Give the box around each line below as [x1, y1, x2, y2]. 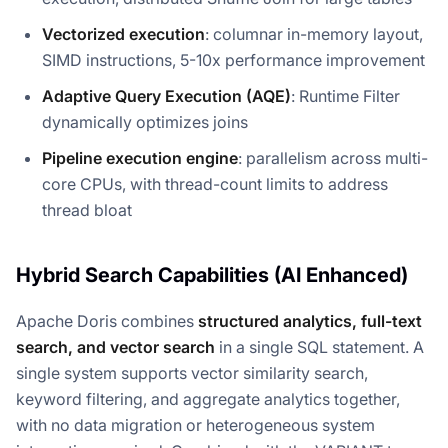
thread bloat [42, 200, 132, 221]
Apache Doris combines [16, 311, 198, 332]
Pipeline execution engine [42, 148, 238, 169]
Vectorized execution [42, 24, 205, 45]
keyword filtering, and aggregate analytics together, [16, 389, 400, 410]
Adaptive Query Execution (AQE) [42, 86, 291, 107]
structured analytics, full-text [198, 311, 422, 332]
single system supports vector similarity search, [16, 363, 368, 384]
